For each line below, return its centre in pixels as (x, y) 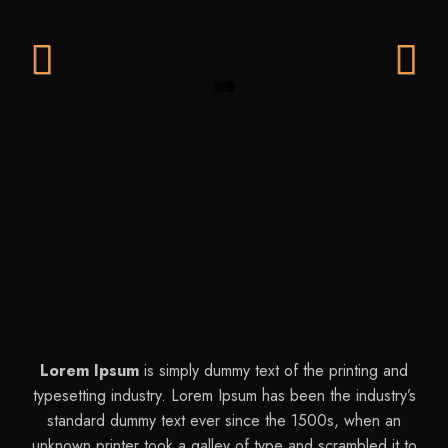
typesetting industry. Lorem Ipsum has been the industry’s (224, 395)
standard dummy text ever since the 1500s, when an (224, 420)
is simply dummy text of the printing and (273, 370)
